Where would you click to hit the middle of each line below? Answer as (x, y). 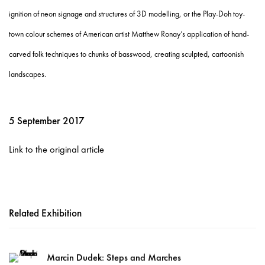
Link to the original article (56, 150)
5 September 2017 (47, 121)
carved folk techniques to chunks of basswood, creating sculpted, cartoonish (126, 54)
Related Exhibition (45, 213)
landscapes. (28, 74)
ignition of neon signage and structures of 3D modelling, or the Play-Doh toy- (127, 14)
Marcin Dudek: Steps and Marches (114, 257)
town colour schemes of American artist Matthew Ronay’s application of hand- (129, 34)
